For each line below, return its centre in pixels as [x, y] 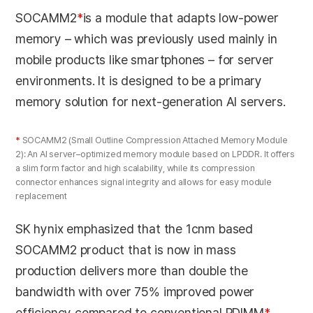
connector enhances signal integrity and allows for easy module [144, 182]
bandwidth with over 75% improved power [135, 291]
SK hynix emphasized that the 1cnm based [134, 228]
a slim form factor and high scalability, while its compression [135, 168]
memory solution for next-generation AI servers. [151, 101]
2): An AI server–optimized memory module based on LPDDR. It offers [155, 154]
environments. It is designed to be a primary [139, 80]
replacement [42, 196]
